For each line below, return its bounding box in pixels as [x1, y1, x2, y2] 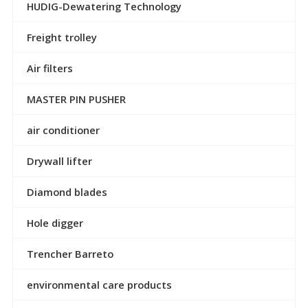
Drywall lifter [26, 153, 92, 168]
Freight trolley [26, 30, 97, 44]
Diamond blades [26, 184, 107, 199]
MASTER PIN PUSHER [26, 91, 126, 106]
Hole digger [26, 215, 83, 230]
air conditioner [26, 122, 100, 137]
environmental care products [26, 277, 172, 291]
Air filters [26, 60, 73, 75]
